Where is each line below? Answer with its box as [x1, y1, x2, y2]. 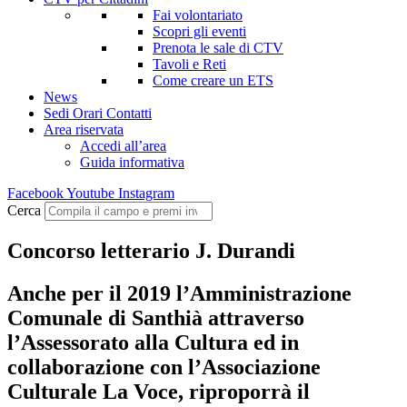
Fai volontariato [153, 7, 243, 23]
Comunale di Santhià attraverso [7, 305, 304, 330]
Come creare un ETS [153, 73, 273, 88]
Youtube [66, 185, 114, 201]
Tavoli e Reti [153, 56, 226, 72]
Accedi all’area [80, 138, 166, 154]
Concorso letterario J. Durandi [7, 238, 295, 263]
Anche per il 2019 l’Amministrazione [7, 281, 352, 305]
